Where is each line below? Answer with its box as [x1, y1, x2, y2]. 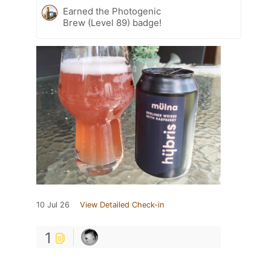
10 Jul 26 [36, 200, 70, 210]
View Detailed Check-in [80, 200, 164, 210]
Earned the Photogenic [63, 5, 161, 18]
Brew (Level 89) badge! [63, 17, 162, 29]
